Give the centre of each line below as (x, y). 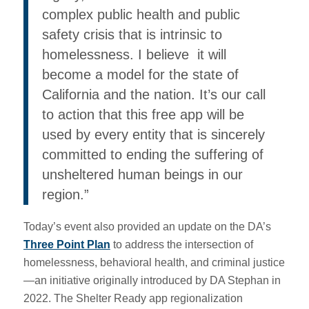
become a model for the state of (140, 74)
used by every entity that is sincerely (153, 134)
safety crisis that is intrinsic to (132, 34)
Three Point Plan (67, 245)
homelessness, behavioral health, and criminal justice (154, 263)
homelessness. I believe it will (134, 54)
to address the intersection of (181, 245)
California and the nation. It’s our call (153, 94)
